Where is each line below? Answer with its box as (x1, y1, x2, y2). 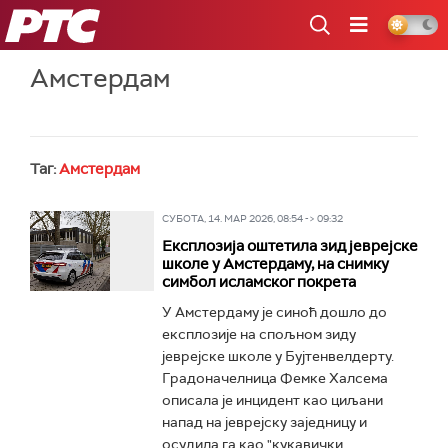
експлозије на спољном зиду (161, 325, 356, 343)
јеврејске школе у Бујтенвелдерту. (161, 347, 394, 365)
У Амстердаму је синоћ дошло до (161, 303, 387, 321)
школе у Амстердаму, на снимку (161, 254, 389, 274)
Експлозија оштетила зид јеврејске (161, 236, 418, 256)
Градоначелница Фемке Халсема (161, 369, 388, 387)
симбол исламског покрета (161, 272, 356, 292)
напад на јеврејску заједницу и (161, 413, 367, 431)
